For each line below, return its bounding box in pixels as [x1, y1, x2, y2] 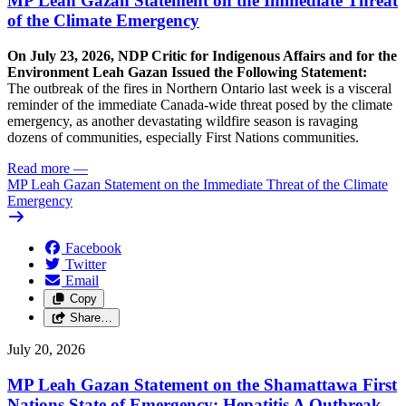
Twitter [65, 256, 106, 273]
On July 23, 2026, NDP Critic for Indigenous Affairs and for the [7, 48, 397, 64]
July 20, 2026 [7, 342, 85, 358]
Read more [7, 160, 70, 177]
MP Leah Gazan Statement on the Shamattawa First [7, 374, 397, 394]
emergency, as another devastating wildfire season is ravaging [7, 113, 358, 130]
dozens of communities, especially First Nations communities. [7, 130, 359, 146]
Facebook [65, 240, 121, 256]
